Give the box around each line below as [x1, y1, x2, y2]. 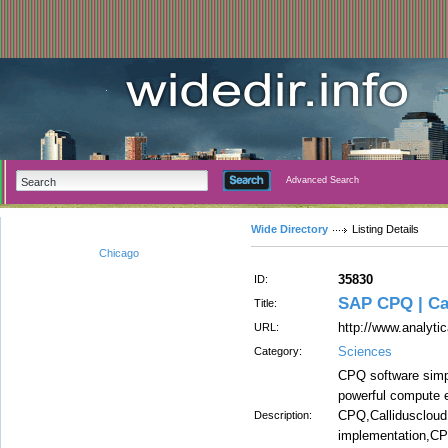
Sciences [338, 344, 392, 359]
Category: [254, 345, 302, 357]
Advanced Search [286, 175, 359, 185]
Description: [254, 409, 312, 421]
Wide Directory [251, 223, 328, 235]
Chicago [99, 247, 139, 259]
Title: [254, 297, 277, 309]
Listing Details [352, 223, 419, 235]
